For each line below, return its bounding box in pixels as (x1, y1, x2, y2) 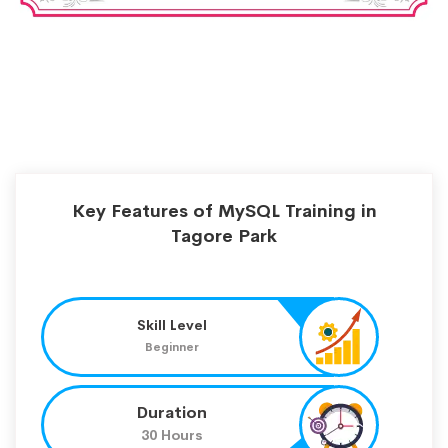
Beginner (145, 338, 200, 355)
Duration (137, 401, 208, 423)
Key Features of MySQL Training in (71, 199, 377, 222)
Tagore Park (171, 224, 277, 247)
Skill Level (137, 315, 208, 334)
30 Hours (141, 425, 204, 444)
